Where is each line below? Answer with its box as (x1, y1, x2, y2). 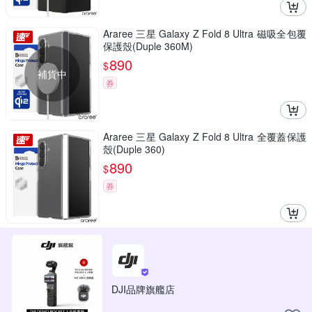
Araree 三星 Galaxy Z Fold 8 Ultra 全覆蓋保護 (103, 130, 306, 144)
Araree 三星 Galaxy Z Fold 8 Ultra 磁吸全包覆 (103, 26, 306, 41)
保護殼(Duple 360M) (103, 39, 193, 54)
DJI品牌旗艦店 (111, 282, 175, 297)
